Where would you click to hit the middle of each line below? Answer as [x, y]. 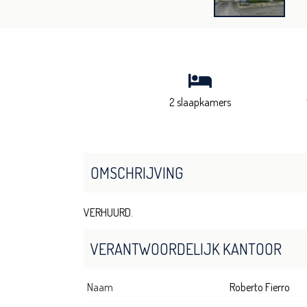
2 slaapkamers [200, 102]
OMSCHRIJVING [137, 173]
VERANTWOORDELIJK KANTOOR [186, 249]
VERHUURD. [108, 213]
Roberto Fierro [260, 287]
